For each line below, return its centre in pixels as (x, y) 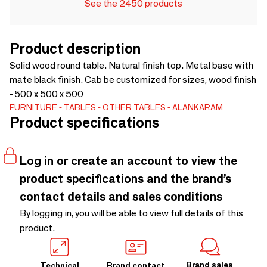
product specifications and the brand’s (125, 179)
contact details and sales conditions (121, 197)
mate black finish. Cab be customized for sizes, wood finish (133, 80)
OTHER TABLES (134, 107)
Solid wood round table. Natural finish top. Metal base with (131, 65)
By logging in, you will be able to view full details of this (131, 213)
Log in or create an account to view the (128, 161)
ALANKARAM (198, 107)
